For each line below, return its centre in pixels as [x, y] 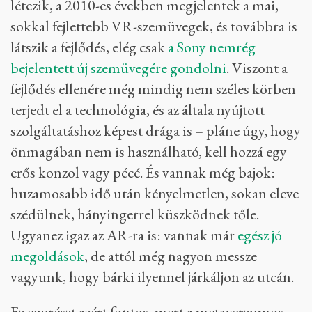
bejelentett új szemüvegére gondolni [118, 68]
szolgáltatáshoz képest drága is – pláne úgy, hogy [156, 131]
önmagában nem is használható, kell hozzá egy [149, 152]
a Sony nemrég [212, 47]
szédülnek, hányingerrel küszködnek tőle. [135, 214]
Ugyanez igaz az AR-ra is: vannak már [124, 235]
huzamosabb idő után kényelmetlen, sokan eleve [155, 194]
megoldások [47, 256]
